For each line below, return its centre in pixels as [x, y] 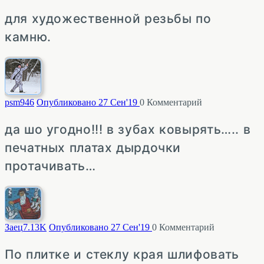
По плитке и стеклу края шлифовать [122, 255]
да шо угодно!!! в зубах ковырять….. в [128, 130]
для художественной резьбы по [108, 19]
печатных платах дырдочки [93, 148]
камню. [28, 37]
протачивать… [50, 166]
